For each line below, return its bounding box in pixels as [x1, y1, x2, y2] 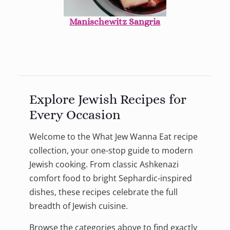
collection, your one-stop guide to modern [29, 145, 193, 157]
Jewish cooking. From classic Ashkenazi [29, 159, 179, 170]
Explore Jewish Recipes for [29, 91, 186, 107]
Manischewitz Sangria [69, 16, 161, 27]
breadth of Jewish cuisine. [29, 200, 128, 212]
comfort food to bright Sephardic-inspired [29, 172, 192, 184]
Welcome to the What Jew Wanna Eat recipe [29, 131, 198, 143]
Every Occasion [29, 107, 121, 123]
